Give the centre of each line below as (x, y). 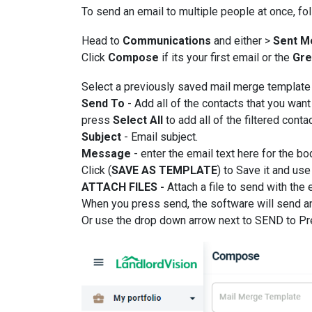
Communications (167, 41)
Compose (133, 57)
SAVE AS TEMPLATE (164, 170)
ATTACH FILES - (124, 187)
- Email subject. (161, 137)
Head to (102, 41)
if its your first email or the (226, 57)
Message (106, 154)
